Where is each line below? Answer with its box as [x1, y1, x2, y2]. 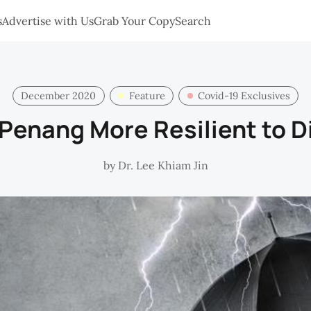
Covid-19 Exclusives [197, 89, 290, 102]
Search [175, 13, 211, 28]
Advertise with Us [2, 13, 94, 28]
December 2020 [21, 89, 96, 102]
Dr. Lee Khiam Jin [117, 158, 208, 172]
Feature [128, 89, 165, 102]
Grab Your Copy [94, 13, 175, 28]
